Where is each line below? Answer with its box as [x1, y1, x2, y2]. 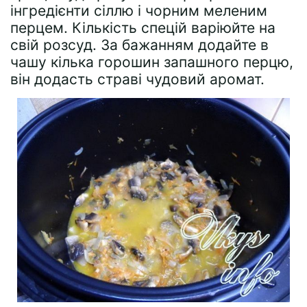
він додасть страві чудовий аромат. [10, 71, 265, 88]
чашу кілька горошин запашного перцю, [10, 53, 293, 71]
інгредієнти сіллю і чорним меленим [10, 2, 267, 20]
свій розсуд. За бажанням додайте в [10, 36, 269, 54]
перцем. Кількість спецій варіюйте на [10, 19, 275, 37]
